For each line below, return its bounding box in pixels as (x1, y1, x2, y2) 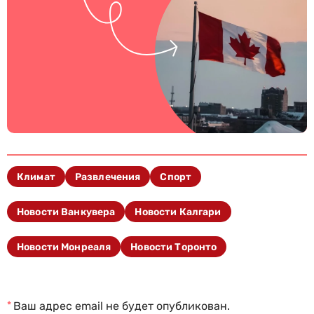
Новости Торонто (130, 240, 217, 253)
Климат (17, 170, 55, 183)
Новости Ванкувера (17, 205, 116, 218)
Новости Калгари (135, 205, 221, 218)
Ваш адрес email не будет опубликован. (13, 299, 230, 313)
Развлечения (74, 170, 141, 183)
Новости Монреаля (17, 240, 111, 253)
